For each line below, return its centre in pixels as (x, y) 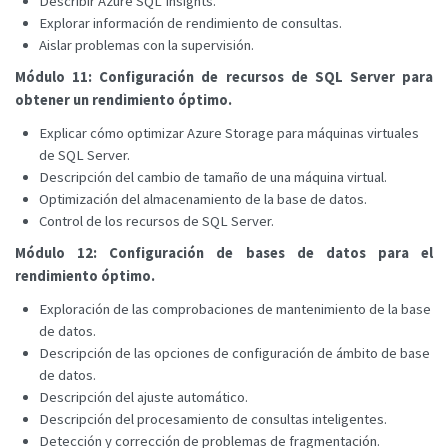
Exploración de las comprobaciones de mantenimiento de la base (235, 308)
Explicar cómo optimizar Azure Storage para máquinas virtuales (229, 132)
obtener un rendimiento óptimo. (123, 99)
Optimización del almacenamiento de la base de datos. (203, 198)
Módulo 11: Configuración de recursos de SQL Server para (224, 76)
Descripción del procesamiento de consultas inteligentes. (213, 418)
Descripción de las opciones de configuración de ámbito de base (234, 352)
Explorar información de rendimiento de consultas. (190, 22)
